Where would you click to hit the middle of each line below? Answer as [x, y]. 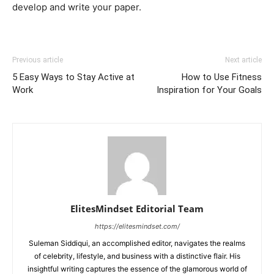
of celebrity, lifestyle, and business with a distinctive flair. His [137, 256]
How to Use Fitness [222, 77]
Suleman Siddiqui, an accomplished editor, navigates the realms [137, 243]
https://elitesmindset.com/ [137, 227]
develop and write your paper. [77, 7]
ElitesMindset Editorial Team [137, 209]
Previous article [38, 60]
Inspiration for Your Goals [209, 90]
